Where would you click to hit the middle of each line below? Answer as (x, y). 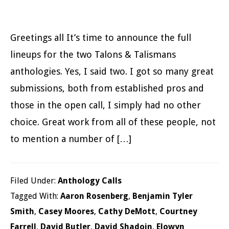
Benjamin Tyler (163, 196)
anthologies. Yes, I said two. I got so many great (112, 71)
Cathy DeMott (127, 211)
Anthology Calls (90, 181)
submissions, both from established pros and (107, 88)
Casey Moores (66, 211)
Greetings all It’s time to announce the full (101, 38)
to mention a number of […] (71, 139)
